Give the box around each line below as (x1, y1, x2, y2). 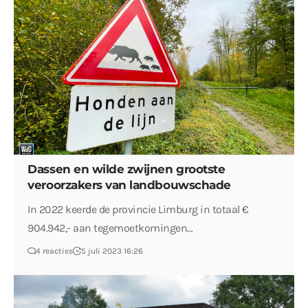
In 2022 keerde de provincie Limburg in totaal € (27, 202, 249, 216)
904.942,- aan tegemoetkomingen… (27, 221, 193, 234)
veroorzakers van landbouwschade (27, 177, 231, 192)
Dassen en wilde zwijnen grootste (27, 162, 225, 176)
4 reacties (36, 245, 74, 256)
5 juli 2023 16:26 (81, 245, 144, 256)
